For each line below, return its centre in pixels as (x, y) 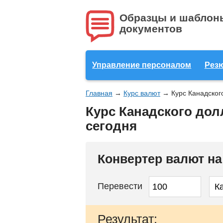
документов (151, 29)
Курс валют (142, 93)
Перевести (121, 186)
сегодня (111, 126)
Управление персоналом (142, 65)
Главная (99, 93)
